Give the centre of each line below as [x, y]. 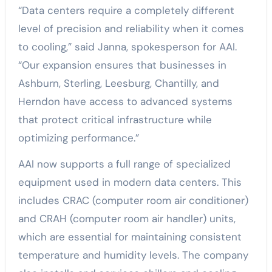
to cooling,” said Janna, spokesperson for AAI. [127, 47]
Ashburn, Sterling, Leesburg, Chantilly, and [118, 83]
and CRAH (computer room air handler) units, [127, 219]
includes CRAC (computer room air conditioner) [133, 200]
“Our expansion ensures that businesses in [122, 65]
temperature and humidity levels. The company [133, 255]
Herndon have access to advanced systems [125, 101]
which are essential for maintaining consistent [130, 237]
